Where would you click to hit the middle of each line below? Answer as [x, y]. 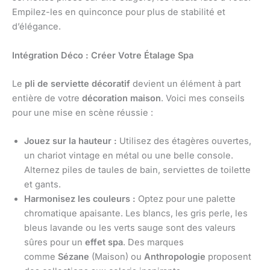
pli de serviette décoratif [77, 84]
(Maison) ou [117, 257]
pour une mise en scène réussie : [83, 113]
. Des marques [153, 243]
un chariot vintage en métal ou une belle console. [129, 156]
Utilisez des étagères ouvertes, [184, 141]
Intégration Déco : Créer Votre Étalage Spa [103, 55]
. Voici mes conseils [203, 99]
